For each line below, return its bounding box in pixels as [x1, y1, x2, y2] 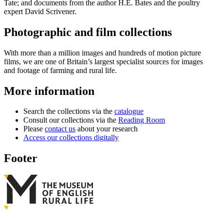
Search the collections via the [23, 107, 114, 116]
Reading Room [118, 116, 165, 125]
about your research [75, 125, 138, 133]
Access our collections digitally [23, 133, 119, 142]
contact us [45, 125, 75, 133]
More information [4, 84, 94, 97]
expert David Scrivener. [4, 7, 76, 16]
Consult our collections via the [23, 116, 118, 125]
